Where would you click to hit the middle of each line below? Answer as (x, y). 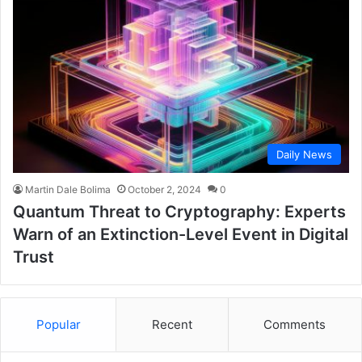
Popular (58, 325)
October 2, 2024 (164, 190)
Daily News (304, 155)
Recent (172, 325)
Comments (295, 325)
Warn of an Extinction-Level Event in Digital (181, 235)
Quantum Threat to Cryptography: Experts (179, 212)
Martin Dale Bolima (68, 190)
